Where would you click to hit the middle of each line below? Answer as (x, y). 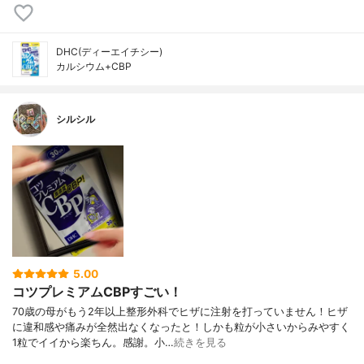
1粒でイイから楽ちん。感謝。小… (93, 343)
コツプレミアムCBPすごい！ (97, 291)
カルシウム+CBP (94, 67)
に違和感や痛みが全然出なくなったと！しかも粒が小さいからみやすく (181, 327)
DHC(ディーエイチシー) (109, 52)
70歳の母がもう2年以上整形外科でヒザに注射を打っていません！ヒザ (180, 312)
